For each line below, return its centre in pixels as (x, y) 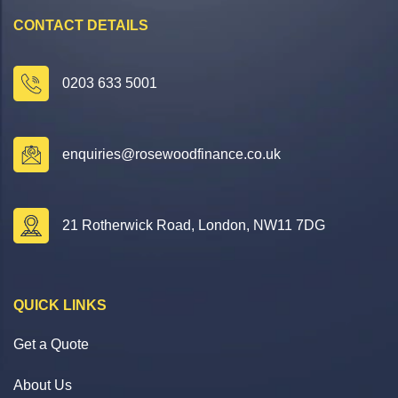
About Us (43, 385)
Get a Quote (51, 344)
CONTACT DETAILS (81, 25)
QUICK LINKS (60, 305)
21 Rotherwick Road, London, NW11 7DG (194, 225)
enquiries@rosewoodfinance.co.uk (171, 154)
